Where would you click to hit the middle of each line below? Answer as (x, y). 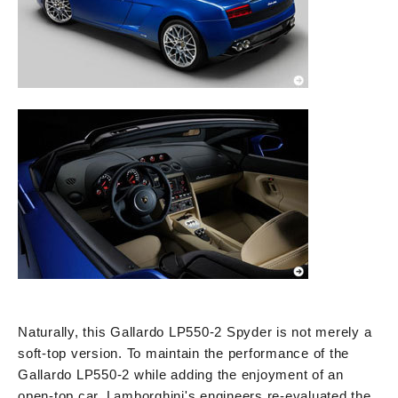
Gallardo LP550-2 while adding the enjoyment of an (181, 374)
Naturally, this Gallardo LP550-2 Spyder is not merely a (195, 331)
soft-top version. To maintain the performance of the (183, 353)
